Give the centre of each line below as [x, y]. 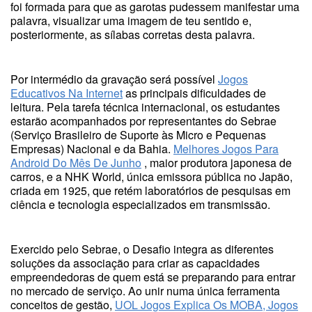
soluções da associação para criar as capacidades [135, 263]
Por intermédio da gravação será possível [114, 79]
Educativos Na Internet [67, 93]
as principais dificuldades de [194, 93]
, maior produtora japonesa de [217, 163]
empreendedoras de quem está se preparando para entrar [153, 277]
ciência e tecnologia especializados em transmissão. [140, 204]
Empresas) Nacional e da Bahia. [92, 149]
